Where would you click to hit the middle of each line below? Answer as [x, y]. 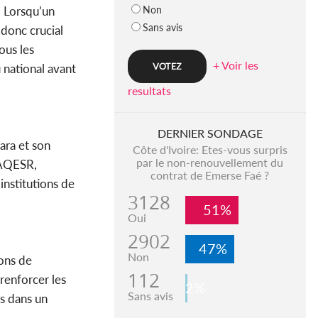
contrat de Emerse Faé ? [210, 175]
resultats [149, 91]
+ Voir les [235, 65]
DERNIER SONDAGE [210, 133]
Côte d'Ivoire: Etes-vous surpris [210, 150]
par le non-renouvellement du [210, 163]
